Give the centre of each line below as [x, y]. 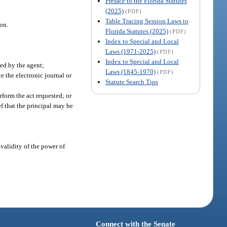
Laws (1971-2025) [130, 51]
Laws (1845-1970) [130, 71]
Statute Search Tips [131, 82]
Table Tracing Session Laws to [147, 21]
